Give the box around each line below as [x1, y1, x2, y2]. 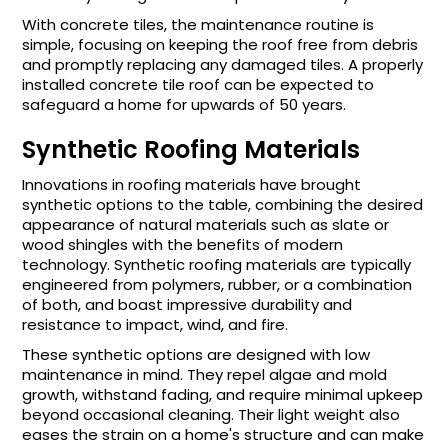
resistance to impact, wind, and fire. [22, 314, 289, 335]
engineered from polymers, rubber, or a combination [22, 274, 413, 295]
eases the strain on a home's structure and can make [22, 424, 425, 445]
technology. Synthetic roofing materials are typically [22, 254, 412, 275]
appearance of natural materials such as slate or [22, 214, 390, 235]
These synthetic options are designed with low [22, 344, 371, 365]
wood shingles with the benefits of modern [22, 234, 344, 255]
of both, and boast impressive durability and [22, 294, 353, 315]
